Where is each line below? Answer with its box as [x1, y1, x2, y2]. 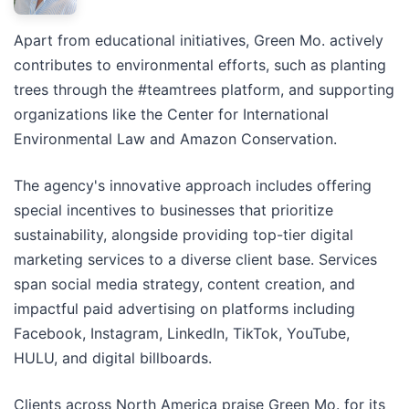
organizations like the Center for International [14, 104, 329, 123]
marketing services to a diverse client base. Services [14, 249, 377, 268]
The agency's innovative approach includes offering [14, 175, 372, 194]
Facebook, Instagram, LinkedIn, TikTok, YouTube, [14, 323, 350, 342]
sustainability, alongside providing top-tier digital [14, 225, 353, 244]
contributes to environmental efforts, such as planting [14, 55, 386, 74]
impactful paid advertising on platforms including [14, 299, 355, 318]
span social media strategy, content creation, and [14, 274, 355, 293]
